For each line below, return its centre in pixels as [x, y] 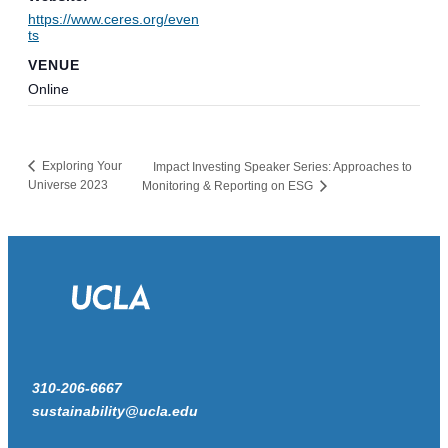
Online [48, 89]
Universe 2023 [68, 185]
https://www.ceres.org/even [113, 18]
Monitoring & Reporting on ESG [229, 186]
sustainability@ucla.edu [115, 411]
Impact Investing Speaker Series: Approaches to [283, 167]
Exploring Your [80, 166]
